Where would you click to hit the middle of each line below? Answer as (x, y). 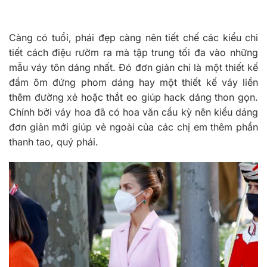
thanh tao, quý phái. (54, 142)
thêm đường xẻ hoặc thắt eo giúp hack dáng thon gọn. (133, 97)
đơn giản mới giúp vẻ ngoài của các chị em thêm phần (133, 127)
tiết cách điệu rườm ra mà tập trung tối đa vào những (133, 53)
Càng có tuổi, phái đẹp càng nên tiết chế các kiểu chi (133, 38)
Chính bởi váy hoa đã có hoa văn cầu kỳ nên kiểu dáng (133, 112)
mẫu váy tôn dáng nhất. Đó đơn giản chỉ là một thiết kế (133, 68)
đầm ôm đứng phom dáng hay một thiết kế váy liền (133, 83)
